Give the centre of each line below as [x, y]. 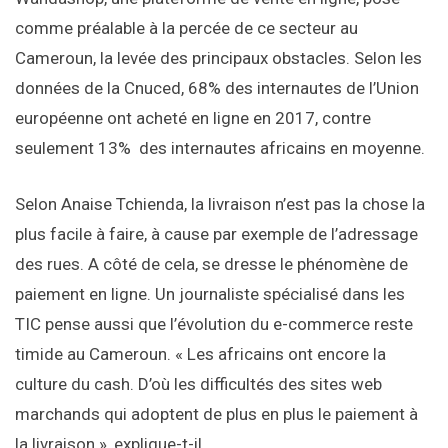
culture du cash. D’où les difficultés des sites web [198, 384]
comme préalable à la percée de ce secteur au [186, 28]
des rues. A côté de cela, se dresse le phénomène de [211, 264]
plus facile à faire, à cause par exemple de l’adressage [216, 234]
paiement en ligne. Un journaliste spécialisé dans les [210, 294]
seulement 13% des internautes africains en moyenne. [220, 148]
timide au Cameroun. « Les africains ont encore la [200, 354]
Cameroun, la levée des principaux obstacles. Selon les [218, 58]
